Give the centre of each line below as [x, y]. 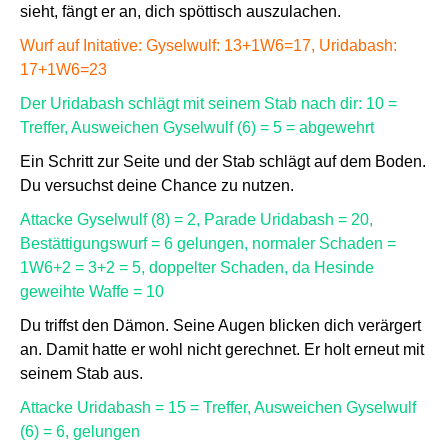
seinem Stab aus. [81, 373]
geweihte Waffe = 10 [92, 291]
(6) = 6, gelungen [80, 431]
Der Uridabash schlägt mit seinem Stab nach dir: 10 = [208, 103]
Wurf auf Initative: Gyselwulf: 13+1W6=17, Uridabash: [208, 45]
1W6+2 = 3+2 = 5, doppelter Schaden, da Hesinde [197, 267]
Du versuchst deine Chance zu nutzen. [157, 185]
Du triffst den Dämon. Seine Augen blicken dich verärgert [220, 325]
